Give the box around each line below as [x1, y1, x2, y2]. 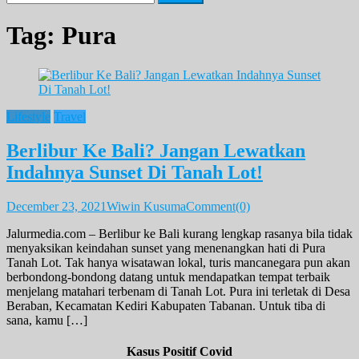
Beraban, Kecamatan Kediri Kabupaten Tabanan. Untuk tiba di [6, 298, 325, 313]
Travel [54, 109, 86, 123]
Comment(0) [186, 199, 250, 213]
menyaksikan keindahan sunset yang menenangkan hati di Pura [6, 240, 325, 255]
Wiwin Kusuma [107, 199, 186, 213]
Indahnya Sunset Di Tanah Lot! [6, 161, 263, 183]
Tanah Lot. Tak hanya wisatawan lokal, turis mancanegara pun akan [6, 255, 350, 269]
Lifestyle [6, 109, 50, 123]
